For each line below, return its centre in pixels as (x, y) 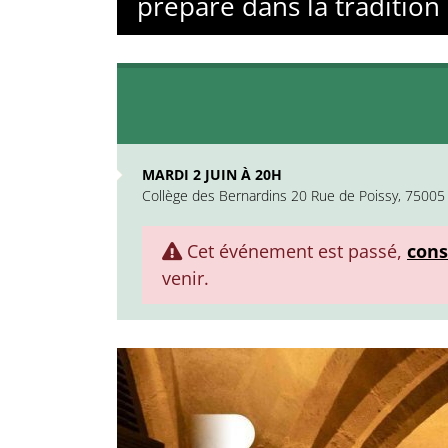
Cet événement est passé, (294, 251)
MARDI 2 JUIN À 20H (212, 174)
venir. (185, 278)
